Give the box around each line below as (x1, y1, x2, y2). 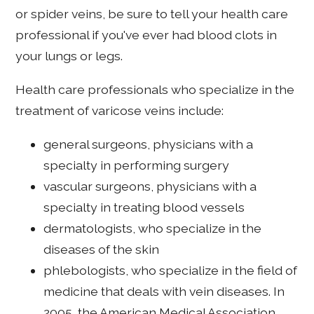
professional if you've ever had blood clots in (15, 27, 278, 43)
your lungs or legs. (15, 48, 123, 64)
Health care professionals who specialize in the (15, 82, 295, 97)
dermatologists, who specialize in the (43, 220, 262, 235)
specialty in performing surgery (43, 157, 230, 172)
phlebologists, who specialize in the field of (43, 262, 298, 278)
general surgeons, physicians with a (43, 136, 254, 151)
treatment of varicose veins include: (15, 103, 224, 118)
